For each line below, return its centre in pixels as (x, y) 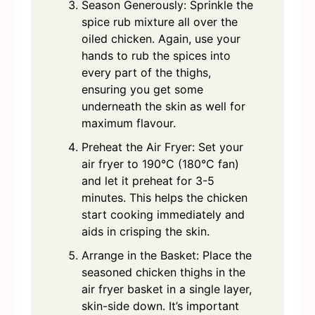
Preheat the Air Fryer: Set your (162, 147)
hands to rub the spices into (156, 56)
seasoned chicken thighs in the (163, 272)
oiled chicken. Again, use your (161, 39)
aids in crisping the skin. (146, 232)
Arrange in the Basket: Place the (167, 256)
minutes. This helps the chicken (165, 198)
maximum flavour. (129, 123)
